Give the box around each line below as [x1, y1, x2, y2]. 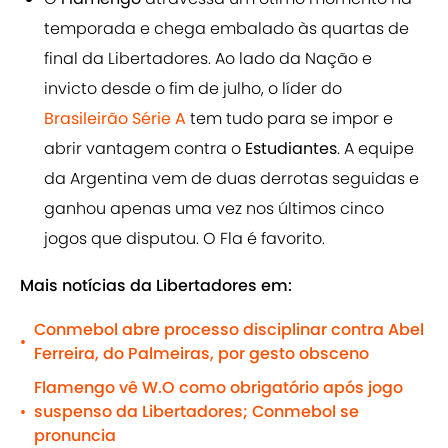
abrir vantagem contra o [44, 137, 245, 161]
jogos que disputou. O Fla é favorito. [44, 227, 325, 251]
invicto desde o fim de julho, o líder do [44, 77, 342, 101]
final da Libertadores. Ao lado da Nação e [44, 47, 372, 71]
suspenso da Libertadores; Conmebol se [34, 400, 359, 424]
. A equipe [337, 137, 414, 161]
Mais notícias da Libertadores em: [20, 274, 292, 298]
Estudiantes [245, 137, 337, 161]
